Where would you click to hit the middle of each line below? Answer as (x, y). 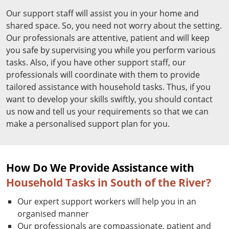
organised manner (53, 214)
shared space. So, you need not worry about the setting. (114, 26)
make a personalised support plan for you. (88, 124)
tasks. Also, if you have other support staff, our (96, 63)
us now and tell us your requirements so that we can (107, 112)
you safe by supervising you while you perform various (111, 50)
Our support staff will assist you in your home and (102, 14)
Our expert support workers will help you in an (107, 202)
